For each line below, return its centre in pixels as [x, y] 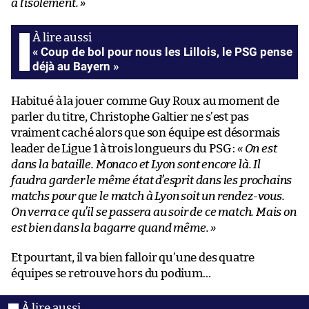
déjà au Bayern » [76, 66]
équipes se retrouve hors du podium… [111, 273]
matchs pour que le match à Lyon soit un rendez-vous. [148, 196]
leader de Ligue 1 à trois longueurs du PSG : [124, 148]
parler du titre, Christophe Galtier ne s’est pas [130, 117]
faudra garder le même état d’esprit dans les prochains [152, 180]
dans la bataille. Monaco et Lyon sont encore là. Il [136, 164]
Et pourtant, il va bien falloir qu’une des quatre [133, 257]
